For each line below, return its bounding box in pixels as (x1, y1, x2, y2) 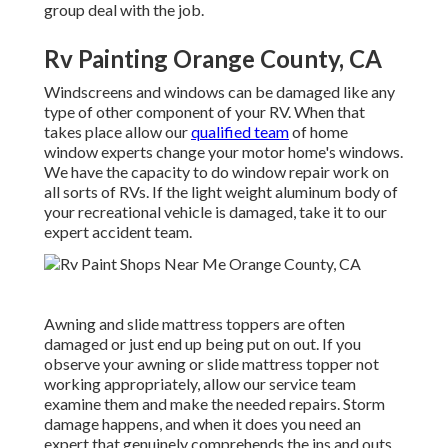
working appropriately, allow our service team (44, 374, 356, 394)
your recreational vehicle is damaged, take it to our (44, 202, 387, 222)
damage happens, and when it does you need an (44, 414, 361, 434)
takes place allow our (44, 122, 191, 142)
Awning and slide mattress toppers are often (44, 314, 345, 334)
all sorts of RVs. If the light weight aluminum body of (44, 182, 398, 202)
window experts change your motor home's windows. (44, 142, 403, 162)
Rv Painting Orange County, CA (44, 44, 382, 74)
